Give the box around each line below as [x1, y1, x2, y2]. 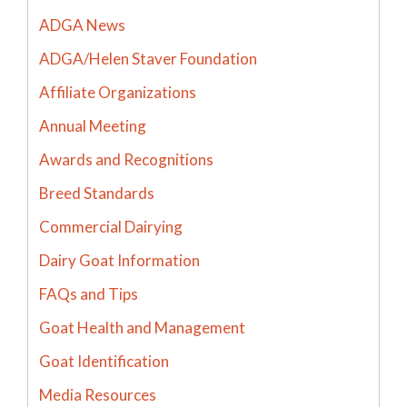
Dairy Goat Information [39, 250, 200, 270]
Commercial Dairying [39, 216, 183, 236]
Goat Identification [39, 351, 169, 371]
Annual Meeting [39, 115, 146, 135]
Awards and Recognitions [39, 149, 213, 169]
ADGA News [39, 15, 125, 35]
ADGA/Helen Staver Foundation [39, 48, 257, 68]
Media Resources [39, 384, 156, 404]
